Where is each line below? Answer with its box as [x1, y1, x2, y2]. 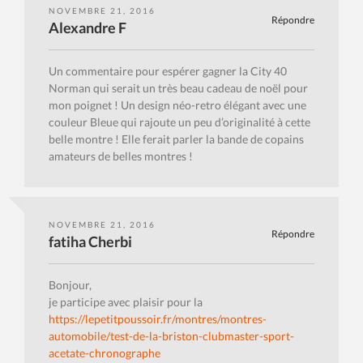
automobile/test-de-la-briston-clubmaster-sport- [49, 329, 294, 344]
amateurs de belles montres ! [49, 149, 193, 164]
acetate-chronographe [49, 346, 160, 361]
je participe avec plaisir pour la [49, 295, 203, 310]
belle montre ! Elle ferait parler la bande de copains [49, 132, 304, 147]
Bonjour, [49, 278, 92, 293]
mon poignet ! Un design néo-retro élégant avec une [49, 98, 306, 113]
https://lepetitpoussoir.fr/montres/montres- [49, 312, 267, 327]
